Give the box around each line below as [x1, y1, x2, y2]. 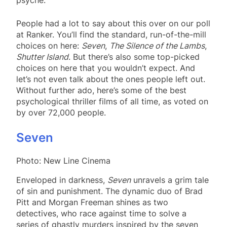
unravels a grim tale [131, 174, 209, 185]
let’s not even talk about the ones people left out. [16, 73, 205, 84]
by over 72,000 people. [16, 107, 106, 118]
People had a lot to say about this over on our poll [16, 18, 210, 28]
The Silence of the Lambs [109, 40, 205, 51]
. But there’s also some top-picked [68, 51, 200, 62]
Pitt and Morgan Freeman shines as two [16, 197, 168, 207]
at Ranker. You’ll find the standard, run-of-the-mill [16, 29, 206, 40]
